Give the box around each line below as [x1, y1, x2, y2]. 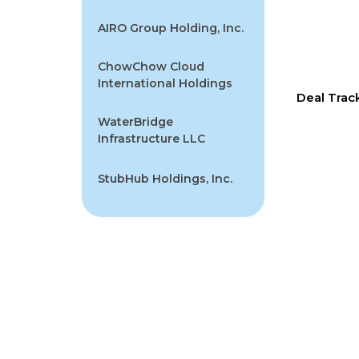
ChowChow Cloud [98, 58, 204, 74]
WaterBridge [98, 114, 173, 129]
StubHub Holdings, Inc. [98, 171, 232, 186]
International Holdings [98, 75, 232, 91]
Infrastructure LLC [98, 131, 205, 146]
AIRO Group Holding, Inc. [98, 20, 244, 35]
